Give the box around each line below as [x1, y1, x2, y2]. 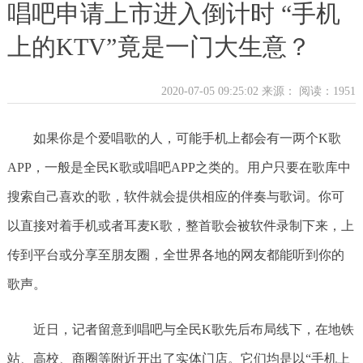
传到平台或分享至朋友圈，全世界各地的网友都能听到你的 [6, 248, 344, 262]
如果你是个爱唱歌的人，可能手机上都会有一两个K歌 [32, 131, 341, 145]
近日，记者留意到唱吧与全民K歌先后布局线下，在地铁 [32, 322, 354, 336]
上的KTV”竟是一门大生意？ [6, 33, 311, 60]
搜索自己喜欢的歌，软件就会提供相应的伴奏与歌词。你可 [6, 190, 344, 203]
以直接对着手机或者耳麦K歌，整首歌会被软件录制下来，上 [6, 219, 354, 233]
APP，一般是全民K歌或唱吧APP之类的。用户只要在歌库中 [6, 160, 351, 174]
